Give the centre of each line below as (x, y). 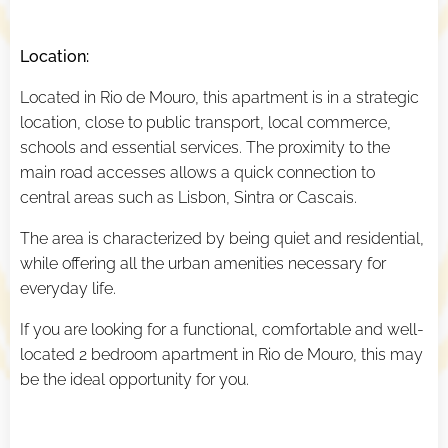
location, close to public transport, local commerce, (205, 123)
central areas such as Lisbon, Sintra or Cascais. (188, 198)
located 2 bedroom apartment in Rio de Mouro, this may (221, 355)
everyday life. (68, 289)
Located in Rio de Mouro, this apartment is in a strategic (219, 98)
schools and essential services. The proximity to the (205, 148)
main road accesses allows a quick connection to (197, 173)
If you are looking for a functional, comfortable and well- (222, 330)
